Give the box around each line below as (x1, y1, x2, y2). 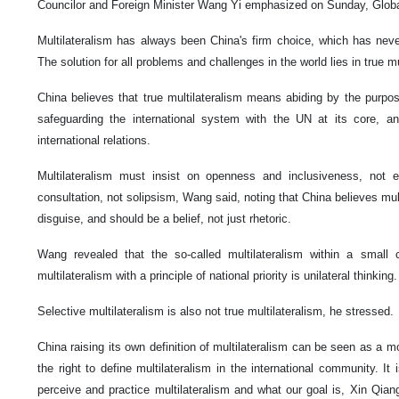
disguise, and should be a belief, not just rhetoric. (37, 212, 291, 226)
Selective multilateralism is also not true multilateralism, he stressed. (37, 305, 397, 319)
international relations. (37, 134, 151, 148)
